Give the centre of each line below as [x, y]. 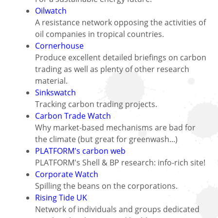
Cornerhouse [60, 45]
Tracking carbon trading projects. [96, 104]
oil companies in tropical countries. [100, 34]
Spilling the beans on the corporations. [106, 186]
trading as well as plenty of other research [112, 69]
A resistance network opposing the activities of [120, 22]
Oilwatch [51, 10]
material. [52, 81]
